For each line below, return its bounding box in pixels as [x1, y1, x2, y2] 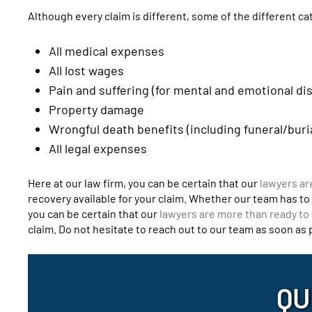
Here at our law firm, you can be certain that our [28, 175, 260, 189]
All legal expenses [49, 140, 147, 156]
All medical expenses [49, 42, 164, 58]
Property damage [49, 101, 144, 117]
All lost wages [49, 62, 124, 78]
